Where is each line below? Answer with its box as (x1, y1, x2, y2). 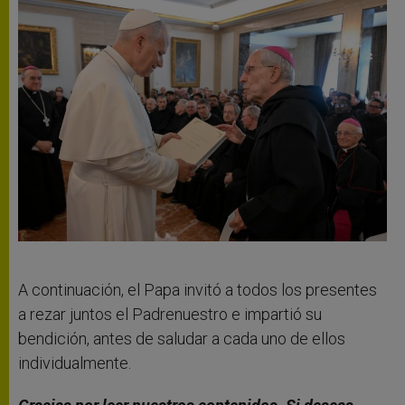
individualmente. (18, 353, 131, 372)
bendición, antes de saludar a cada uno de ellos (18, 328, 345, 348)
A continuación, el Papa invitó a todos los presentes (18, 279, 377, 299)
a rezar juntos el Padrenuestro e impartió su (18, 304, 322, 324)
